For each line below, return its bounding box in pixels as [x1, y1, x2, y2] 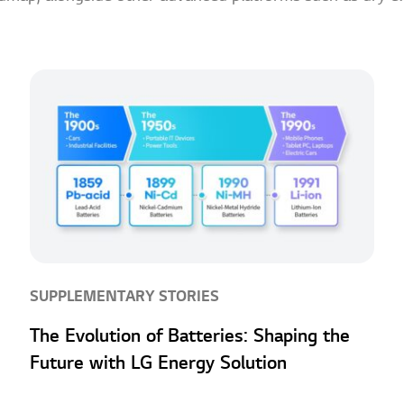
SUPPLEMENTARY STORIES [29, 289, 219, 306]
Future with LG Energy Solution [29, 353, 287, 374]
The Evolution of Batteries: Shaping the [29, 326, 350, 347]
